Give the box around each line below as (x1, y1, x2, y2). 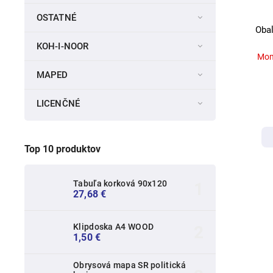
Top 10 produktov (24, 143, 101, 155)
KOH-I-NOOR (37, 41, 88, 52)
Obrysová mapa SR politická (73, 260, 186, 271)
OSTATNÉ (37, 12, 76, 24)
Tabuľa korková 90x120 (73, 178, 168, 188)
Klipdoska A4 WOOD (73, 221, 154, 232)
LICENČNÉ (37, 98, 80, 110)
